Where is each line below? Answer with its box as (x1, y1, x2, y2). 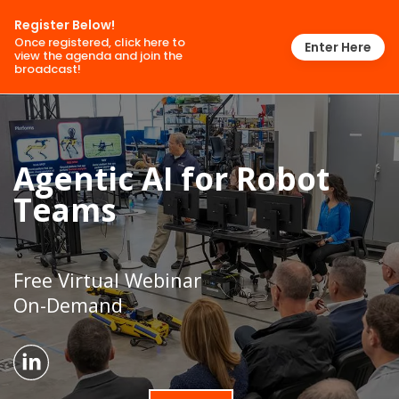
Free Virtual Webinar (13, 267, 201, 293)
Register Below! (14, 16, 115, 34)
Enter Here (305, 37, 371, 56)
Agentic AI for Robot (13, 158, 330, 199)
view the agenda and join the (14, 47, 183, 64)
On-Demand (13, 292, 123, 318)
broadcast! (14, 61, 81, 77)
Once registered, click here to (14, 34, 185, 51)
